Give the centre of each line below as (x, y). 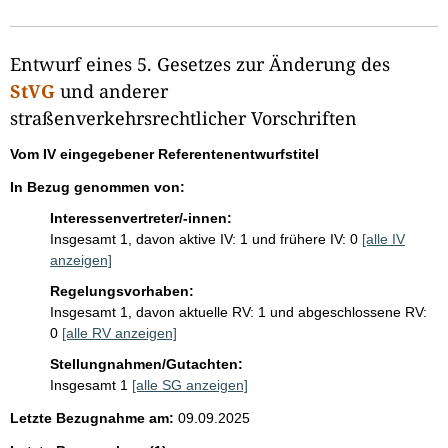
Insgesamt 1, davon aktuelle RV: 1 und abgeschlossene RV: (238, 311)
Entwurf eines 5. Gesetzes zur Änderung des (200, 63)
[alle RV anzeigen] (119, 332)
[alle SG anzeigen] (190, 384)
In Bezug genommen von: (97, 186)
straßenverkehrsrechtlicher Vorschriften (183, 117)
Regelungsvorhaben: (122, 290)
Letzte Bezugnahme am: (92, 417)
